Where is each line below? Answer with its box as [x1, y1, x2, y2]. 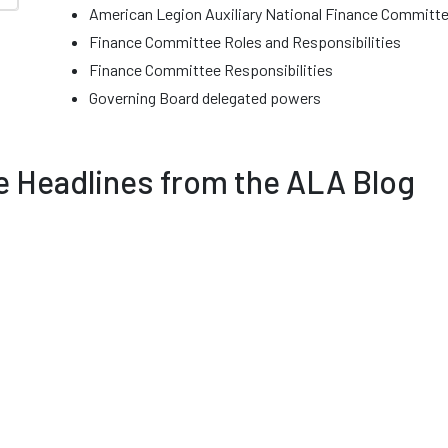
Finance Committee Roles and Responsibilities [89, 32, 401, 51]
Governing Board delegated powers [89, 88, 321, 107]
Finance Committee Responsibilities [89, 60, 333, 79]
